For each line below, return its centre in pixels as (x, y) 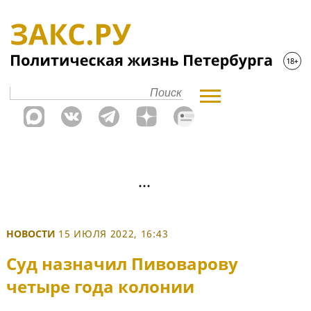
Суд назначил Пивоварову (122, 264)
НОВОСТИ (31, 234)
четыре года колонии (100, 287)
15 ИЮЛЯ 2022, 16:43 (114, 234)
